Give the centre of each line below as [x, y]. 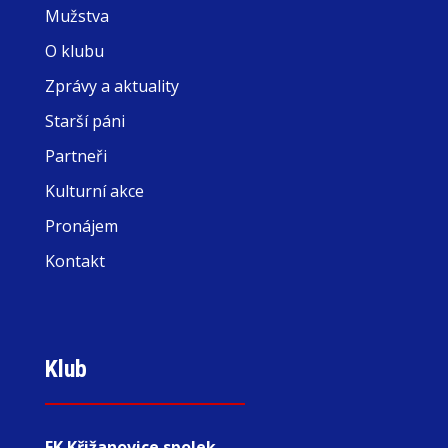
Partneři [75, 156]
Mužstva [76, 16]
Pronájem [81, 226]
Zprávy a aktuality [111, 86]
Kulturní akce [94, 191]
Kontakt [74, 261]
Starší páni [84, 121]
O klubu [74, 51]
